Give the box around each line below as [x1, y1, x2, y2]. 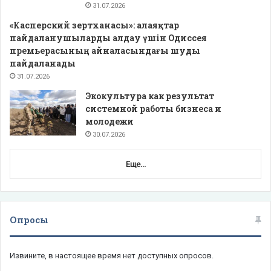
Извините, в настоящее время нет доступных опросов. [10, 251, 214, 261]
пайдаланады [10, 57, 76, 70]
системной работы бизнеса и [85, 103, 221, 115]
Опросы [10, 214, 48, 226]
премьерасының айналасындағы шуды [10, 45, 200, 57]
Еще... [125, 160, 146, 169]
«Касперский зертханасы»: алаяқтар [10, 19, 179, 31]
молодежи [85, 116, 134, 128]
